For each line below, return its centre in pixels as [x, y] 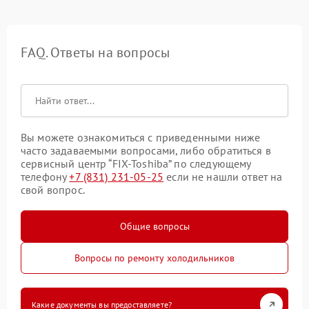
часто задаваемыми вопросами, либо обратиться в [146, 150]
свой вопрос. [53, 189]
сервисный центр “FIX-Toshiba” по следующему [136, 163]
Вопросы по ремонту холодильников [154, 258]
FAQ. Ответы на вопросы [96, 52]
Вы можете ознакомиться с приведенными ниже [141, 137]
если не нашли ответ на [223, 176]
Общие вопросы [154, 226]
